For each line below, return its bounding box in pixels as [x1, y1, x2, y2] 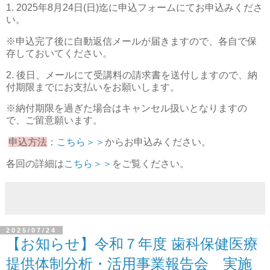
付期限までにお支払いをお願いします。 [6, 81, 180, 92]
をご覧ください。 [112, 159, 189, 169]
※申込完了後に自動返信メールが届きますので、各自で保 [6, 36, 257, 46]
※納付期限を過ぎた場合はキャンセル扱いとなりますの [6, 103, 247, 114]
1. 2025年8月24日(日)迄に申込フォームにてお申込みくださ [6, 2, 263, 13]
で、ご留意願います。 [6, 115, 102, 126]
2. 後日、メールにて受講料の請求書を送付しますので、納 [6, 69, 257, 80]
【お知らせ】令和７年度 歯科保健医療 [6, 236, 258, 253]
